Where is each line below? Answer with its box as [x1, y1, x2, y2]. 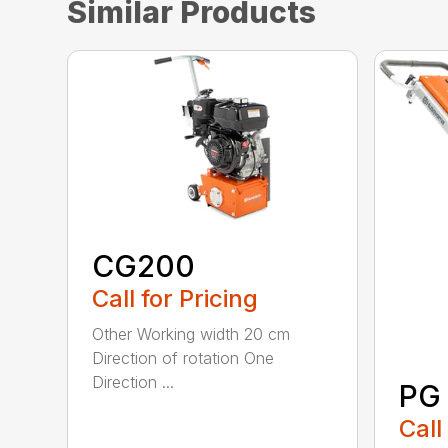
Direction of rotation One [92, 347, 275, 368]
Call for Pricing [92, 283, 259, 313]
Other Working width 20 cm [92, 323, 291, 344]
